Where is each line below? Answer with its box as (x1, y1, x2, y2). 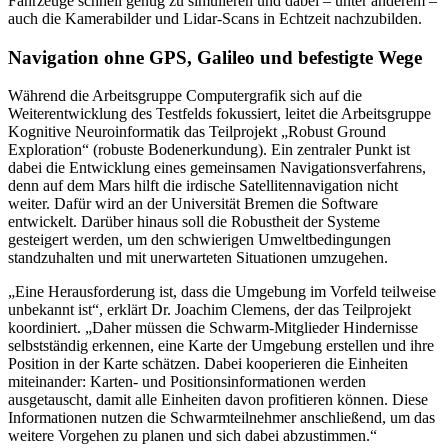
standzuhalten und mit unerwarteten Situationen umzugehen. (8, 249, 396, 267)
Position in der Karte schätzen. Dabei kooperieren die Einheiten (8, 355, 408, 373)
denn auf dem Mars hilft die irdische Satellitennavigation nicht (8, 177, 398, 195)
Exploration (8, 141, 82, 159)
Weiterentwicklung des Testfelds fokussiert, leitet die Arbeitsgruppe (8, 105, 431, 123)
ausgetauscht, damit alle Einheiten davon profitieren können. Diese (8, 391, 428, 409)
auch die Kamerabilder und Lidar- (8, 9, 222, 27)
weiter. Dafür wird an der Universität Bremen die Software (8, 195, 378, 213)
